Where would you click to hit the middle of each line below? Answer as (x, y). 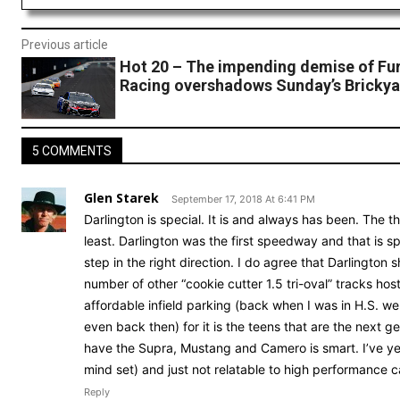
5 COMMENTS (72, 151)
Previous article (65, 45)
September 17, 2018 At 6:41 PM (243, 200)
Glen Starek (121, 198)
